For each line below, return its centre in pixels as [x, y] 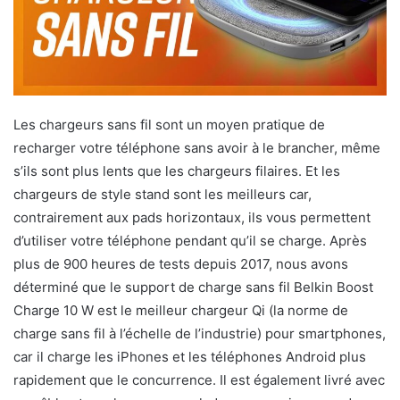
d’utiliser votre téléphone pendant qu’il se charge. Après [190, 241]
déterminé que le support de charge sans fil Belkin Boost [193, 287]
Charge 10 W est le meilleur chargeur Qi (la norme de [181, 311]
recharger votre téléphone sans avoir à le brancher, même [197, 148]
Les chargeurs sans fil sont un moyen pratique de [169, 125]
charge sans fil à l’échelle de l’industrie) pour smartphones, [200, 334]
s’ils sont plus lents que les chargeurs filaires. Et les [177, 171]
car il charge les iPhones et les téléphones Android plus [190, 357]
